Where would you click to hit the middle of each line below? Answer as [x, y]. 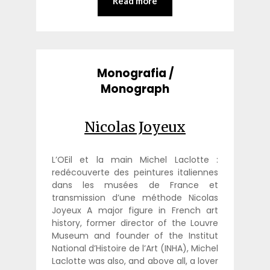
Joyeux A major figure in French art [135, 211]
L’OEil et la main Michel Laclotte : [135, 160]
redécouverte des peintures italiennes [135, 173]
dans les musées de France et [135, 185]
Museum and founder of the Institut [135, 236]
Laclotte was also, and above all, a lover [135, 261]
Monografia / [135, 74]
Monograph [135, 89]
